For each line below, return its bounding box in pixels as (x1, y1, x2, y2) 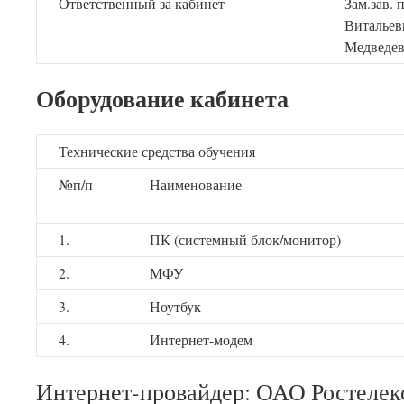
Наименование (150, 175, 242, 194)
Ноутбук (150, 297, 201, 316)
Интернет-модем (150, 330, 252, 349)
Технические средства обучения (59, 142, 255, 161)
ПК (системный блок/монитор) (150, 230, 341, 249)
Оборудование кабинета (36, 81, 289, 115)
